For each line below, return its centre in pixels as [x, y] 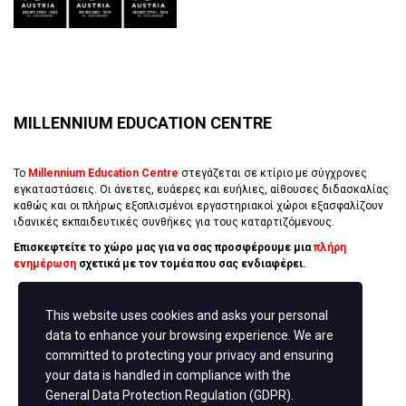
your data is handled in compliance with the [168, 375]
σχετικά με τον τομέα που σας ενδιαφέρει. [191, 263]
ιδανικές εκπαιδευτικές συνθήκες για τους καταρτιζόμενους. [174, 222]
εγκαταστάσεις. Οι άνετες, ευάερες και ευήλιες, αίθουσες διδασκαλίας [201, 189]
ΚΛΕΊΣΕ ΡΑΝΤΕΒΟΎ [83, 318]
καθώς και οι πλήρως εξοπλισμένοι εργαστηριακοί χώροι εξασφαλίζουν [198, 205]
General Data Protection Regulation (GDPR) [168, 395]
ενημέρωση [45, 263]
